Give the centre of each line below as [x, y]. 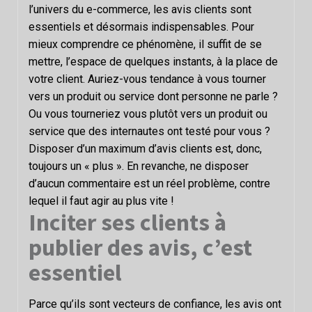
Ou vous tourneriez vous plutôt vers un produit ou [148, 114]
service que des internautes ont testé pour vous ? [149, 131]
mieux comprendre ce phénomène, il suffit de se [145, 44]
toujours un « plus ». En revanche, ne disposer [139, 166]
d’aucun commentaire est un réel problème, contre [149, 183]
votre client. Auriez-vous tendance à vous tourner [147, 79]
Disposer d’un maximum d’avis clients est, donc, [145, 148]
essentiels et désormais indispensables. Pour [141, 26]
